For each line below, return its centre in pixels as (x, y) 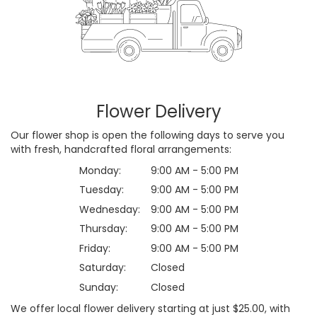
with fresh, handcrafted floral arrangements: (121, 149)
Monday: (100, 170)
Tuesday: (101, 190)
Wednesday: (109, 209)
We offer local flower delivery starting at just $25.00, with (150, 308)
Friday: (94, 248)
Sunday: (98, 287)
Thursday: (103, 229)
